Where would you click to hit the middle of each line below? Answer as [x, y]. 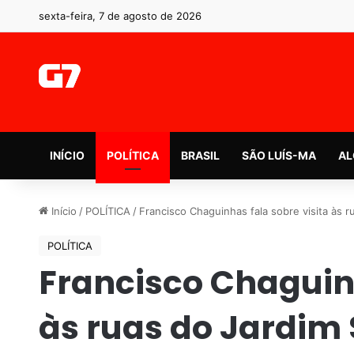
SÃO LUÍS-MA [279, 155]
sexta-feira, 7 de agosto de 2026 [120, 16]
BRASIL [200, 155]
